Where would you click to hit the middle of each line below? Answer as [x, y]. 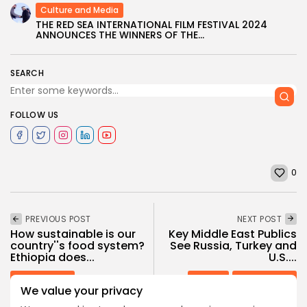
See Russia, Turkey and [233, 245]
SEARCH [27, 73]
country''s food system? [77, 245]
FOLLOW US [35, 114]
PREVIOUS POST [58, 219]
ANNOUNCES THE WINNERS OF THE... [120, 35]
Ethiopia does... [52, 257]
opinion [208, 278]
